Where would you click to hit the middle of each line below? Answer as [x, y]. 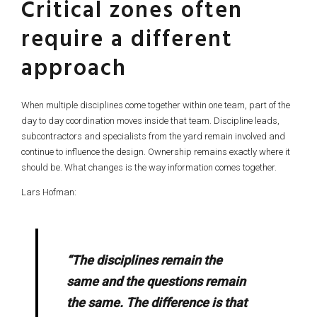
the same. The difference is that [157, 302]
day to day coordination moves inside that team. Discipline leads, [150, 121]
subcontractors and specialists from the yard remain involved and [153, 136]
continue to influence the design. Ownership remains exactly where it [156, 152]
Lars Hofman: [49, 192]
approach [74, 69]
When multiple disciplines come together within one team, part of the [156, 105]
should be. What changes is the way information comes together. [149, 167]
